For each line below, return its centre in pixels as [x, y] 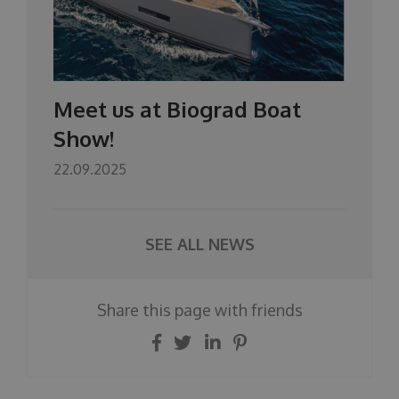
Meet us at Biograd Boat [177, 109]
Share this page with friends [199, 310]
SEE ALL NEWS [199, 244]
